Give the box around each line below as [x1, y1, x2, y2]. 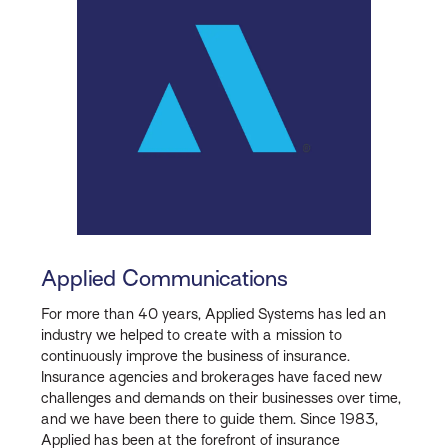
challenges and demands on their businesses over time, [40, 390, 401, 407]
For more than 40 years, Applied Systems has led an [40, 306, 386, 323]
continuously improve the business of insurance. [40, 348, 350, 365]
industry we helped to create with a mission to [40, 327, 342, 344]
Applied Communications [40, 265, 288, 291]
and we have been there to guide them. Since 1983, [40, 411, 378, 428]
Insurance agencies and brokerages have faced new [40, 369, 382, 386]
